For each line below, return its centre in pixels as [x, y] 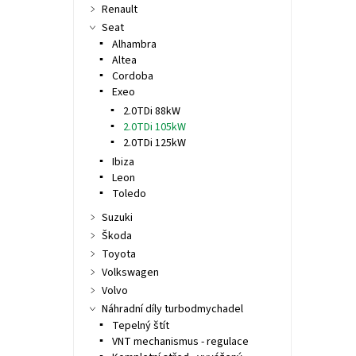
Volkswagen [130, 273]
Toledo [129, 194]
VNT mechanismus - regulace [180, 342]
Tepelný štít [140, 326]
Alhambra [134, 45]
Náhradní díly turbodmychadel [172, 310]
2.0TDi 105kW [154, 128]
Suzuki [117, 218]
